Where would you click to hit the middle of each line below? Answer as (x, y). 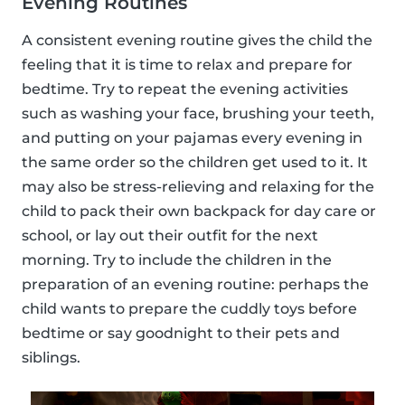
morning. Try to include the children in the (177, 259)
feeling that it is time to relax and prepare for (187, 64)
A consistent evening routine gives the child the (197, 40)
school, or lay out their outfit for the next (170, 235)
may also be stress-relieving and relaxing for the (198, 186)
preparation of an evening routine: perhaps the (195, 284)
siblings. (51, 357)
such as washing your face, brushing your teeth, (198, 113)
